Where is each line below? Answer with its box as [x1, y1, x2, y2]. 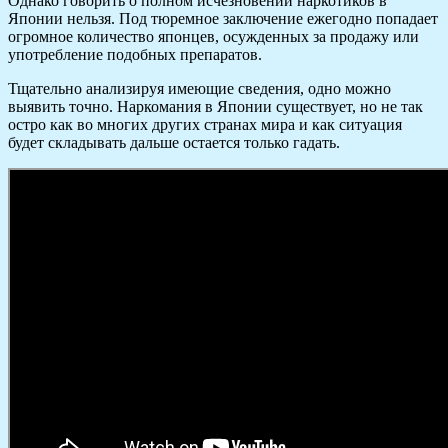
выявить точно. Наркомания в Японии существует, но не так [8, 98, 423, 116]
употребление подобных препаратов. [8, 46, 262, 64]
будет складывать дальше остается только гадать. [8, 134, 340, 152]
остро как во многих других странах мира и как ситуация [8, 116, 402, 134]
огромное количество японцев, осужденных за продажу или [8, 28, 419, 46]
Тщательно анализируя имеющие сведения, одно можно [8, 80, 391, 98]
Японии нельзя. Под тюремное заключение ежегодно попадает [8, 10, 438, 28]
